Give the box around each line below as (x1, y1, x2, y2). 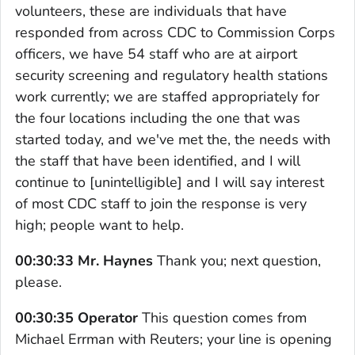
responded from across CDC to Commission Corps (15, 22, 335, 42)
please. (15, 272, 62, 292)
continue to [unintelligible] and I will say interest (15, 172, 324, 192)
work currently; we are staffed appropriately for (15, 86, 319, 106)
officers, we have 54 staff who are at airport (15, 44, 297, 63)
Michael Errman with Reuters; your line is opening (15, 329, 332, 349)
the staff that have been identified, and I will (15, 151, 300, 170)
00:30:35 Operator (15, 307, 138, 327)
